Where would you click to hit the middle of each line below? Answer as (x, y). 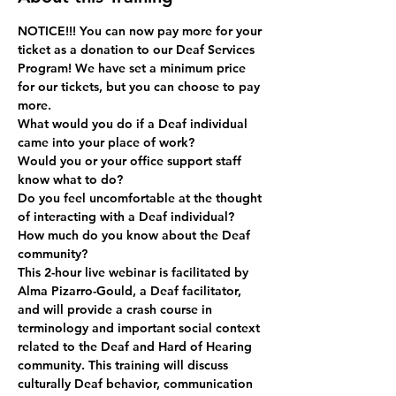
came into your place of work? (106, 142)
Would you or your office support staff (131, 161)
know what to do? (70, 179)
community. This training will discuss (125, 365)
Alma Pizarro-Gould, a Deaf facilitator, (131, 291)
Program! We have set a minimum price (133, 68)
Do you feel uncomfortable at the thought (141, 198)
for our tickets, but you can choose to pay (141, 87)
